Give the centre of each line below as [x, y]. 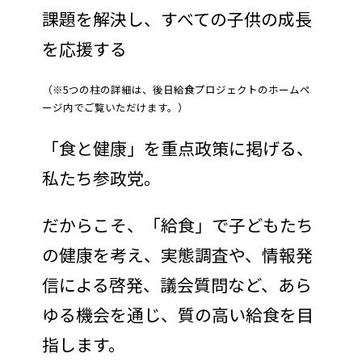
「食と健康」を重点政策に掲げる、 [177, 148]
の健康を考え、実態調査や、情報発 [177, 254]
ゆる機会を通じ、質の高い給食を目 [177, 314]
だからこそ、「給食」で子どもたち [177, 224]
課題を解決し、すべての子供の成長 [177, 19]
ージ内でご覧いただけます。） [115, 107]
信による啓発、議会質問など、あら [177, 284]
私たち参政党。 [101, 178]
